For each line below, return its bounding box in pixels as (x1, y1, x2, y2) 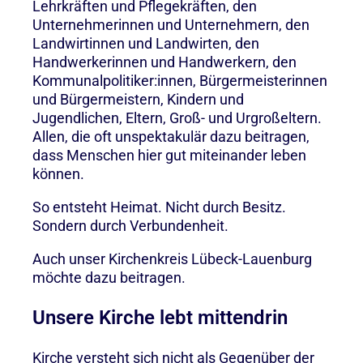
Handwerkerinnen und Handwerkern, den (32, 53, 297, 70)
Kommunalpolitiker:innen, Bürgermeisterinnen (32, 71, 327, 89)
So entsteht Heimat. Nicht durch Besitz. (32, 198, 286, 216)
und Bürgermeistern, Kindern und (32, 90, 244, 108)
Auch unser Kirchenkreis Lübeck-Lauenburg (32, 250, 312, 267)
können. (32, 164, 88, 182)
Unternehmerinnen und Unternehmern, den (32, 15, 310, 33)
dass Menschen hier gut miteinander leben (32, 146, 306, 164)
